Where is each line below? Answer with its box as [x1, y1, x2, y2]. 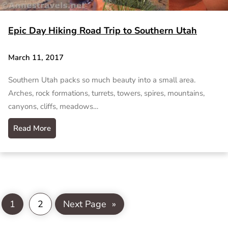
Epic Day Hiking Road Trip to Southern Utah [8, 24, 197, 37]
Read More [13, 123, 51, 134]
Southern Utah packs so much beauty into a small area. [8, 75, 197, 85]
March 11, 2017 [8, 52, 64, 63]
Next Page [63, 197, 106, 210]
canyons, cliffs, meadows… [8, 101, 98, 112]
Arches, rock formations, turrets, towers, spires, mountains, [8, 88, 205, 99]
